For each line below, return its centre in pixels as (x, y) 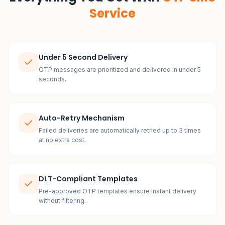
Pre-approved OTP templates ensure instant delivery (118, 191)
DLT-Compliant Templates (88, 179)
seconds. (52, 79)
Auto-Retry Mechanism (82, 118)
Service (113, 13)
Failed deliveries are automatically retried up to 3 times (120, 130)
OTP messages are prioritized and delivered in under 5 (120, 70)
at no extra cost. (62, 140)
